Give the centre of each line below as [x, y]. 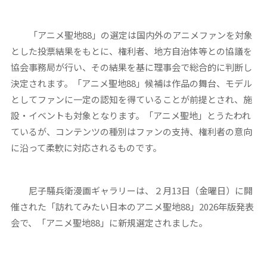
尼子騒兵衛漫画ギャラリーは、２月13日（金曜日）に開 [131, 191]
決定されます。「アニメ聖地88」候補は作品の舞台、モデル [131, 83]
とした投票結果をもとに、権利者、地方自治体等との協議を [131, 51]
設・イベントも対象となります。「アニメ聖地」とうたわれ [131, 116]
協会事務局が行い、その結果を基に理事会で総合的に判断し [131, 67]
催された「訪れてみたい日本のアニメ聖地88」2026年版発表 [132, 207]
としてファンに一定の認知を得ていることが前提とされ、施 [131, 100]
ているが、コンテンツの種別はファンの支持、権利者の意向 [131, 132]
